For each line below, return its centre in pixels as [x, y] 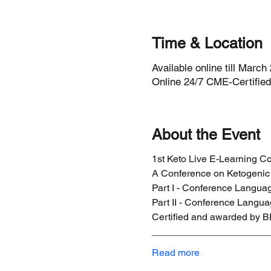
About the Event [206, 134]
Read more [175, 253]
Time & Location [207, 43]
